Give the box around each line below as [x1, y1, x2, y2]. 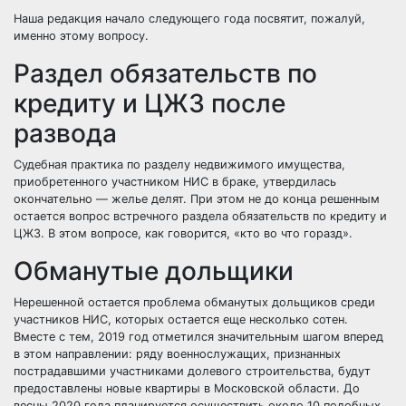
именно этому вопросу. [14, 29, 149, 43]
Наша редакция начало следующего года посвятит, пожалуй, [14, 12, 365, 25]
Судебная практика [14, 158, 123, 171]
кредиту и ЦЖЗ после [14, 88, 285, 119]
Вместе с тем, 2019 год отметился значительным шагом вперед [14, 330, 383, 343]
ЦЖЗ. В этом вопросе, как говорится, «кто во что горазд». [14, 227, 353, 240]
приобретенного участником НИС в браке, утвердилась [14, 175, 336, 188]
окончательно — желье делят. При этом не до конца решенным [14, 192, 380, 206]
